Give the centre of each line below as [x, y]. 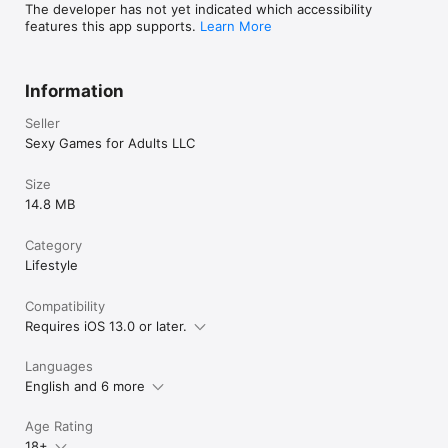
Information [74, 90]
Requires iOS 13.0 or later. [106, 325]
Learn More [236, 25]
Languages [59, 365]
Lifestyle [51, 264]
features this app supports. [112, 25]
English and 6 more [85, 385]
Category [53, 244]
